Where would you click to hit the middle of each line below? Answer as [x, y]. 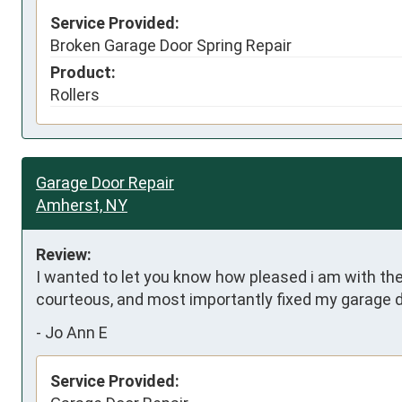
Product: [83, 72]
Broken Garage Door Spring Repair [171, 45]
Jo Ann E [76, 332]
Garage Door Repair [105, 182]
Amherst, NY [82, 205]
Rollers [75, 94]
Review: [64, 254]
